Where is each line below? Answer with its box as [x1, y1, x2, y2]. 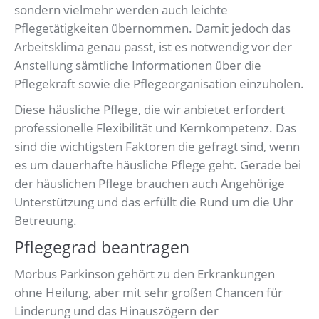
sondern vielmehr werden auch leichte [14, 1, 228, 19]
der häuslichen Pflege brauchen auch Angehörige [14, 175, 285, 192]
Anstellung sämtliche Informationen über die [14, 57, 261, 74]
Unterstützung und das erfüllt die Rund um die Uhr [14, 194, 293, 211]
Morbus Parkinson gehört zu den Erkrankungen [14, 266, 275, 283]
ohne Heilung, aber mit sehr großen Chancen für [14, 284, 283, 301]
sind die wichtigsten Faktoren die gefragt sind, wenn [14, 138, 300, 155]
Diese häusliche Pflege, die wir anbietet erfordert [14, 101, 285, 118]
